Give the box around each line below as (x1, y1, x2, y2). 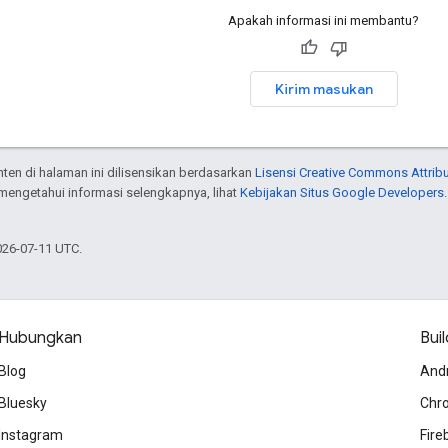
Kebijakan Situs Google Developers (240, 184, 444, 200)
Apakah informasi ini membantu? (228, 12, 419, 28)
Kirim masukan (274, 79, 373, 98)
